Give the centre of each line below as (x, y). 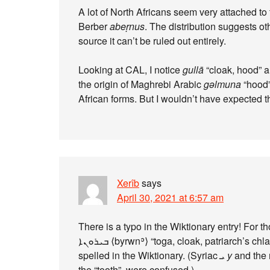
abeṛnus (127, 26)
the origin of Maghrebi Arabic (141, 84)
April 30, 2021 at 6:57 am (170, 197)
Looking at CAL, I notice (130, 70)
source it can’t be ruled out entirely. (152, 41)
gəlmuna (222, 84)
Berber (94, 26)
